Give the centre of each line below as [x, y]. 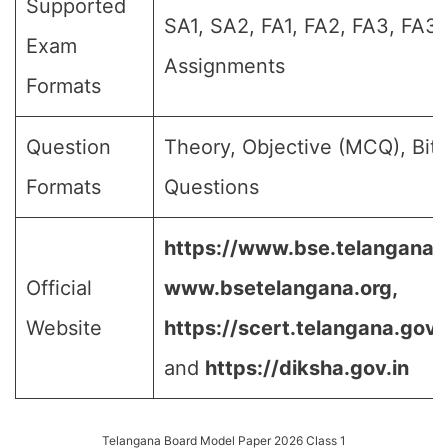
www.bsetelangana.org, [280, 288]
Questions [211, 187]
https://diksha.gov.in [307, 368]
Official [59, 288]
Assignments [224, 66]
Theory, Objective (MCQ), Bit [300, 147]
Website [64, 328]
